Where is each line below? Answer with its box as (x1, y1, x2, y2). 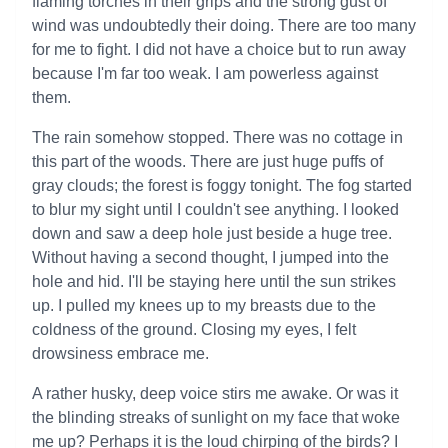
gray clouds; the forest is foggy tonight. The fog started (32, 177, 412, 194)
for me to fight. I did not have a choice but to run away (32, 41, 406, 58)
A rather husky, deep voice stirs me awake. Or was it (32, 385, 398, 402)
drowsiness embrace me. (32, 345, 209, 362)
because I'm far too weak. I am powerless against (32, 65, 378, 82)
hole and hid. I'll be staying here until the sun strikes (32, 273, 396, 290)
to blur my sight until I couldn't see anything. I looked (32, 201, 399, 218)
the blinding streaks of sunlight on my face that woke (32, 409, 400, 426)
